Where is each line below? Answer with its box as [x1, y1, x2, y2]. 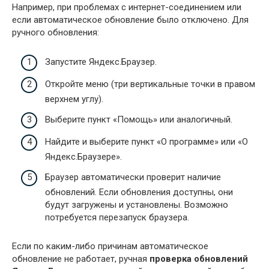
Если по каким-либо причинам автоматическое [12, 240, 208, 252]
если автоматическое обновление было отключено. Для [12, 14, 249, 26]
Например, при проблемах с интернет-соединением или [12, 2, 241, 13]
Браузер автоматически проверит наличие [45, 171, 221, 183]
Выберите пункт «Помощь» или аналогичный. [45, 113, 232, 125]
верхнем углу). [45, 94, 103, 105]
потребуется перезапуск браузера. [45, 211, 189, 223]
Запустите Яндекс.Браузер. [45, 56, 157, 67]
